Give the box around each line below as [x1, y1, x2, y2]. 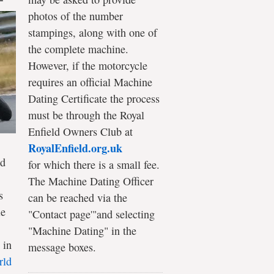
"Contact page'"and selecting [28, 206, 155, 221]
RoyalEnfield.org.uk [28, 139, 122, 156]
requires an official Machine [28, 74, 152, 89]
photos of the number [28, 8, 123, 23]
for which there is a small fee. [28, 157, 160, 172]
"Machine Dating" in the [28, 223, 136, 238]
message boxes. [28, 239, 96, 254]
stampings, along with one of [28, 24, 157, 40]
